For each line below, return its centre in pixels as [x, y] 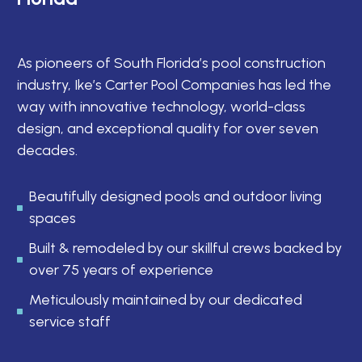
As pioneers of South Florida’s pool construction [171, 63]
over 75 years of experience [121, 270]
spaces [53, 219]
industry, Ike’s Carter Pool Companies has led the [174, 85]
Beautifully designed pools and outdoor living [175, 197]
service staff [70, 322]
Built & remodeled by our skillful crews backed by [185, 248]
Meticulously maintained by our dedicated [166, 300]
